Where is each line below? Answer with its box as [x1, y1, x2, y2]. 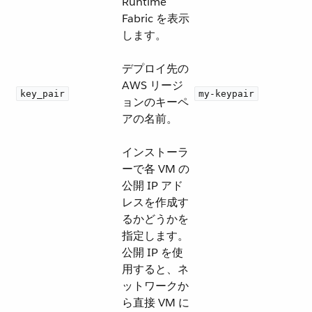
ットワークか [122, 279, 189, 293]
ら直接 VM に [122, 295, 189, 310]
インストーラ [122, 145, 189, 159]
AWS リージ [122, 78, 183, 93]
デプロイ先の [122, 61, 189, 76]
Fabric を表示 [122, 11, 189, 26]
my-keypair [198, 88, 254, 99]
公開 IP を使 [122, 245, 183, 260]
